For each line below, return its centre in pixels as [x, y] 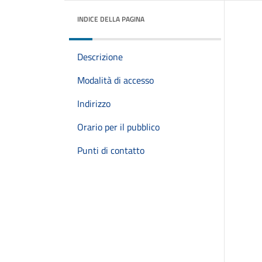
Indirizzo [94, 104]
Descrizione [100, 57]
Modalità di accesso [116, 80]
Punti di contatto [111, 150]
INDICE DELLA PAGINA [111, 19]
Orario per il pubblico [118, 127]
